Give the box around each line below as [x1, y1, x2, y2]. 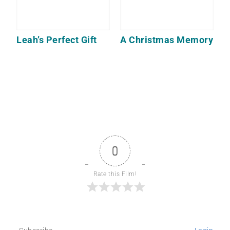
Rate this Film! [93, 170, 137, 178]
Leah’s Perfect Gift [16, 34, 97, 45]
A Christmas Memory [120, 34, 213, 45]
